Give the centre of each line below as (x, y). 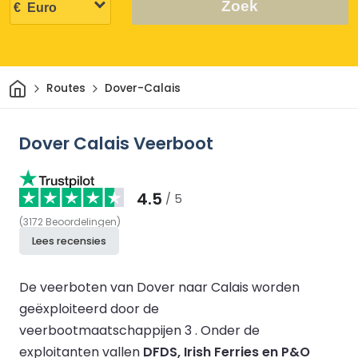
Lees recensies (69, 241)
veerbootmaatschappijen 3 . (110, 330)
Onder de (230, 330)
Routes (66, 89)
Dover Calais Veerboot (116, 143)
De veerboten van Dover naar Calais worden (159, 287)
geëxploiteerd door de (89, 308)
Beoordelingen (81, 221)
